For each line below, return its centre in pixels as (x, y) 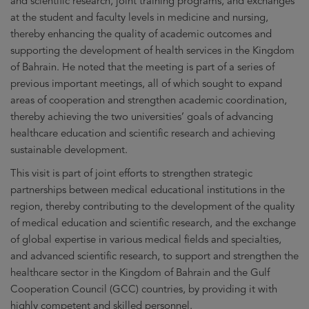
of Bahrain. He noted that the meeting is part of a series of (142, 67)
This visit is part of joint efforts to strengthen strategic (131, 173)
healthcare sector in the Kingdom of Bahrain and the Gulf (140, 272)
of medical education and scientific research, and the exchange (153, 222)
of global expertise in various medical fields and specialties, (146, 239)
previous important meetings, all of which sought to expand (146, 83)
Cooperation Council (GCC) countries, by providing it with (144, 289)
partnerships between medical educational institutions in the (148, 189)
